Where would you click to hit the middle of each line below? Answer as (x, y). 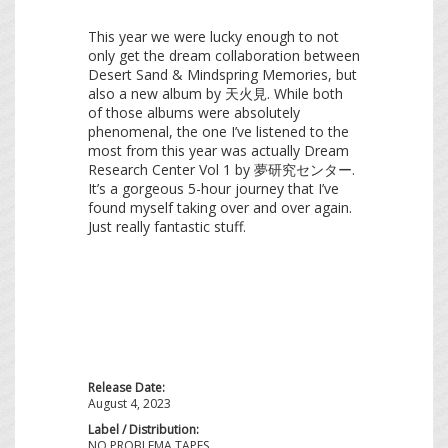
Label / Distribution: (143, 430)
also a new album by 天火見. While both (215, 94)
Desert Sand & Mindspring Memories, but (222, 75)
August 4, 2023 (129, 404)
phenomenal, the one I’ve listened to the (218, 132)
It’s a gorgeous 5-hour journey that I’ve (213, 189)
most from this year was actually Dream (218, 151)
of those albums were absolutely (194, 113)
